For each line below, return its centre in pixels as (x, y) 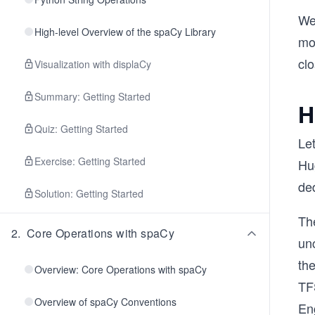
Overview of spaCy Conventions (105, 302)
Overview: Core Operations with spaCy (121, 269)
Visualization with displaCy (93, 64)
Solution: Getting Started (89, 193)
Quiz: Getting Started (81, 129)
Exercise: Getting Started (90, 161)
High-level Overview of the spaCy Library (125, 32)
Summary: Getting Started (92, 96)
